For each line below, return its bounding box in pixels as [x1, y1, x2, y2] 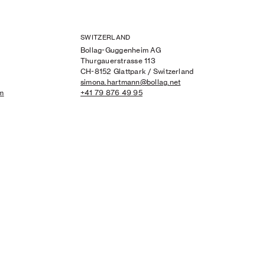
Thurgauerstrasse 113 [80, 56, 156, 65]
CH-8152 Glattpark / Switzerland [80, 66, 194, 76]
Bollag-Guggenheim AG [80, 45, 161, 54]
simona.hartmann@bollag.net [80, 77, 181, 86]
